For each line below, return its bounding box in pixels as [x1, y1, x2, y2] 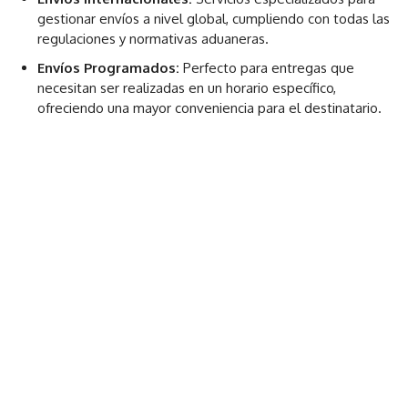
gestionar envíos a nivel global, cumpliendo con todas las [37, 9, 390, 27]
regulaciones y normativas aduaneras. [37, 29, 269, 47]
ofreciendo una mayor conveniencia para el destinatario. [37, 98, 382, 117]
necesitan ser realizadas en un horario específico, [37, 78, 336, 97]
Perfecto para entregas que [179, 58, 354, 76]
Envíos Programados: [37, 58, 179, 76]
